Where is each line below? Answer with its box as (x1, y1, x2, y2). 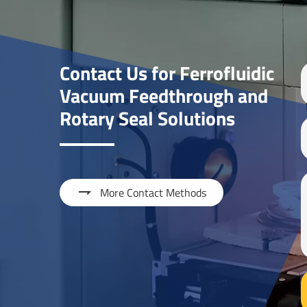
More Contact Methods (100, 184, 207, 201)
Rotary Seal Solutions (60, 103, 236, 133)
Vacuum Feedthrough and (60, 80, 269, 110)
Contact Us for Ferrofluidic (60, 58, 275, 88)
